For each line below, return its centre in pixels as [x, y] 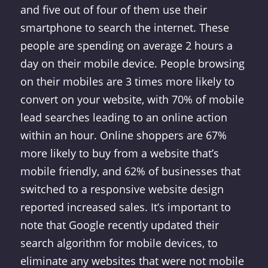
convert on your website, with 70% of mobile [132, 100]
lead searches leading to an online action [124, 118]
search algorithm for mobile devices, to [119, 243]
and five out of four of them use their [113, 10]
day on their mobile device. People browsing [132, 64]
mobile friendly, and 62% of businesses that [130, 171]
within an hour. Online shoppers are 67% [123, 135]
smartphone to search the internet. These [124, 28]
